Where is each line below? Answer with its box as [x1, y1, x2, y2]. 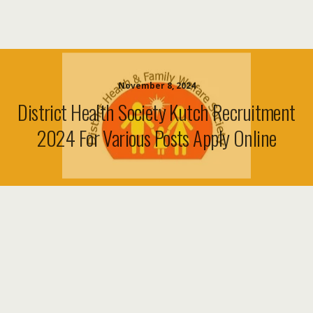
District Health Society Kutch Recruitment [17, 97, 296, 126]
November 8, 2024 [117, 80, 196, 92]
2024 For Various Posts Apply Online [36, 123, 277, 152]
